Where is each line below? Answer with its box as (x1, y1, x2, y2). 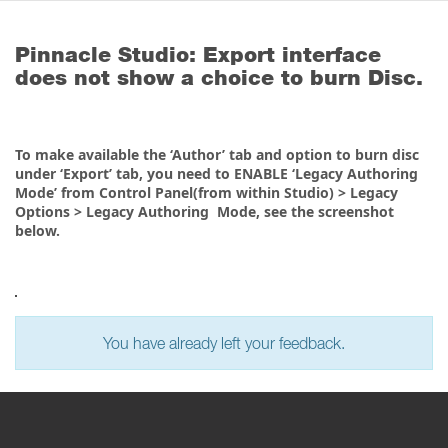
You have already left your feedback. (103, 334, 345, 352)
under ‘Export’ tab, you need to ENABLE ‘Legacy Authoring (15, 164, 422, 183)
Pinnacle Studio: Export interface (15, 42, 381, 67)
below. (15, 221, 60, 240)
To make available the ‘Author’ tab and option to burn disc (15, 145, 419, 164)
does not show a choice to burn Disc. (15, 65, 423, 90)
